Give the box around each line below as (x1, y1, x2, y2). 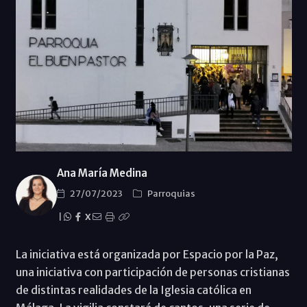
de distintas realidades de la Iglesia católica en (15, 283, 251, 297)
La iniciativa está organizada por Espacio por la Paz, (15, 247, 278, 262)
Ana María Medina (56, 167, 147, 180)
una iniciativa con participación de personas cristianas (15, 265, 290, 280)
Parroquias (147, 188, 195, 200)
